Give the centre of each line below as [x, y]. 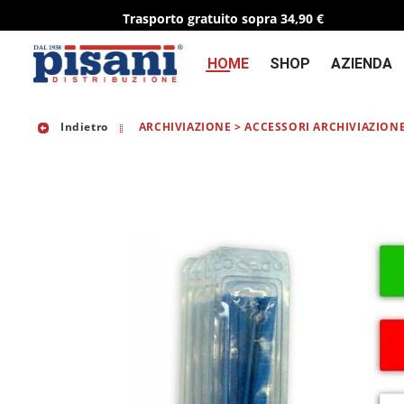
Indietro [83, 126]
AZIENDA [362, 64]
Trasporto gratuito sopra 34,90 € [224, 18]
